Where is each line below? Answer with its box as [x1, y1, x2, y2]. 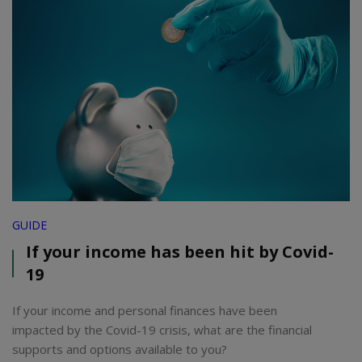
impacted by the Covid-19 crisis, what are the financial [12, 322, 312, 339]
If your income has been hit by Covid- [26, 241, 334, 263]
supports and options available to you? [12, 341, 227, 358]
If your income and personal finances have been [12, 302, 277, 319]
